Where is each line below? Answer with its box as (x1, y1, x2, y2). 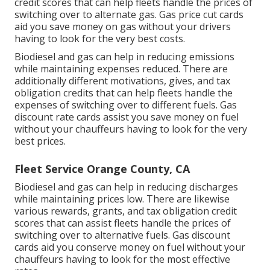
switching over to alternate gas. (14, 8, 159, 22)
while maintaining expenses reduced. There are (14, 62, 228, 76)
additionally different (14, 74, 110, 88)
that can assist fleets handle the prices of (44, 216, 231, 230)
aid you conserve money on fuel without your (39, 240, 245, 254)
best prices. (14, 134, 66, 148)
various (14, 204, 51, 218)
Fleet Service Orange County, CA (14, 162, 190, 177)
